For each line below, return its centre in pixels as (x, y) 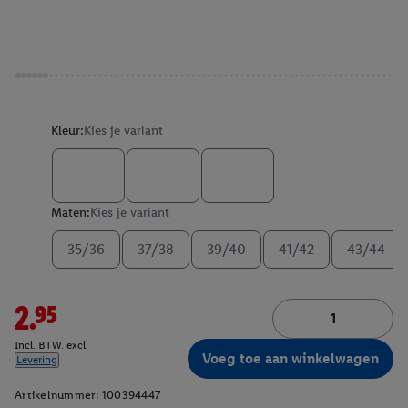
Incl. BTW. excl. (51, 346)
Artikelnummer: (57, 395)
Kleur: (67, 131)
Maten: (71, 213)
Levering (37, 360)
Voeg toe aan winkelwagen (291, 358)
